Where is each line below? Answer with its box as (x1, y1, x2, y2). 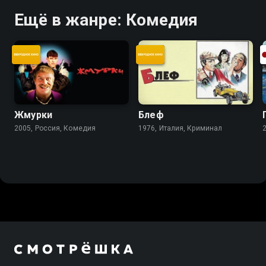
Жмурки (14, 109, 53, 121)
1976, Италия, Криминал (138, 124, 223, 133)
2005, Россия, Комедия (14, 124, 96, 133)
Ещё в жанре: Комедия (14, 9, 198, 30)
